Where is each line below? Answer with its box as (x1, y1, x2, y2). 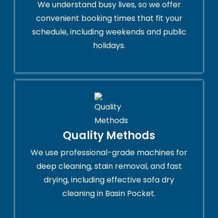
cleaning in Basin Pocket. (62, 188, 156, 200)
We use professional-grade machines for (31, 147, 187, 159)
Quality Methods (63, 128, 155, 144)
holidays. (92, 40, 126, 52)
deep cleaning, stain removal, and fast (36, 161, 182, 172)
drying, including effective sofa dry (44, 174, 174, 186)
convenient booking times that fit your (36, 13, 182, 24)
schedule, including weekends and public (32, 26, 186, 38)
